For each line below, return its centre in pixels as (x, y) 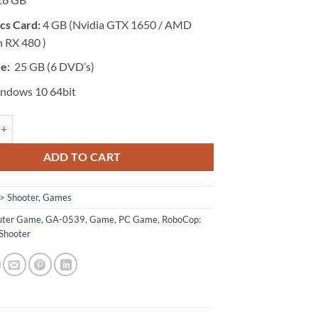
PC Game (138, 219)
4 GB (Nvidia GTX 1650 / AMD (116, 24)
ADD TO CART (82, 157)
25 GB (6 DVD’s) (53, 67)
